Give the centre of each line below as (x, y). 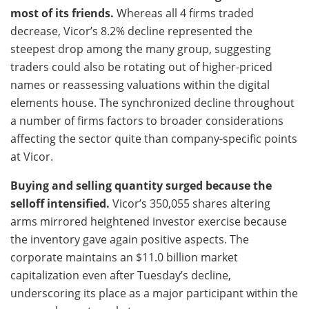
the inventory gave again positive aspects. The (130, 240)
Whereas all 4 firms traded (184, 13)
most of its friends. (62, 13)
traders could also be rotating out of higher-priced (141, 67)
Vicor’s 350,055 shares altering (190, 204)
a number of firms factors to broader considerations (147, 121)
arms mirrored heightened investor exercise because (149, 222)
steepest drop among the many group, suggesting (141, 49)
